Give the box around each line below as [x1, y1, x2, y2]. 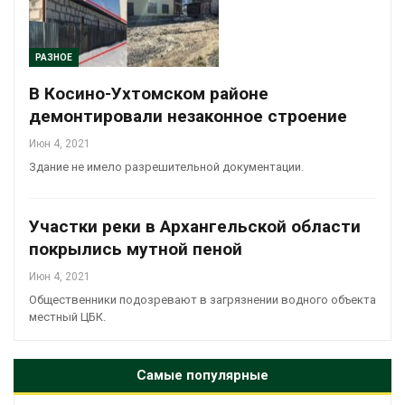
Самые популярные [137, 367, 268, 384]
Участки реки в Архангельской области [29, 216, 361, 238]
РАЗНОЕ [35, 52, 72, 63]
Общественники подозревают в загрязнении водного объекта [29, 293, 376, 307]
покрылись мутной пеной [29, 239, 242, 260]
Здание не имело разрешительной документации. [29, 160, 304, 174]
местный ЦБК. [29, 310, 106, 325]
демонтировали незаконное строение [29, 106, 347, 127]
